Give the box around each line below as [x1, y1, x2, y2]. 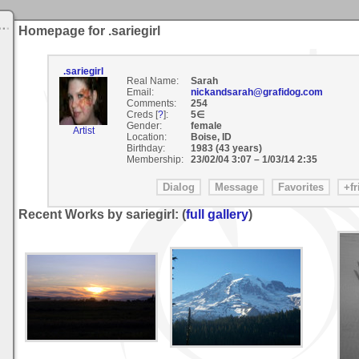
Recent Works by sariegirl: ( [18, 208, 186, 221]
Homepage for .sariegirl [18, 24, 160, 38]
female [190, 120, 224, 131]
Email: [126, 87, 154, 98]
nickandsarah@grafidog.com [190, 87, 323, 98]
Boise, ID [190, 131, 234, 143]
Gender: [126, 120, 162, 131]
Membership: [126, 154, 184, 165]
